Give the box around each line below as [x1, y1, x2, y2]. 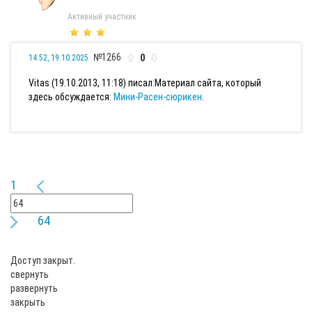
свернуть [10, 269, 49, 281]
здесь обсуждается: [29, 91, 114, 103]
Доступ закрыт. [10, 255, 75, 267]
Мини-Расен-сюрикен [114, 91, 202, 103]
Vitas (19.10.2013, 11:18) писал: [29, 77, 155, 89]
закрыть [10, 297, 45, 309]
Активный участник [68, 11, 136, 22]
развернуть [10, 283, 58, 295]
